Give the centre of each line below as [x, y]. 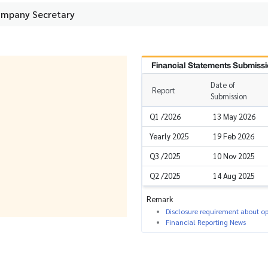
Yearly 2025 [169, 136]
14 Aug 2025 [234, 176]
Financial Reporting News [206, 222]
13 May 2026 [234, 117]
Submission [229, 96]
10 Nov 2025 [234, 156]
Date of [223, 85]
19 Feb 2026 [234, 136]
